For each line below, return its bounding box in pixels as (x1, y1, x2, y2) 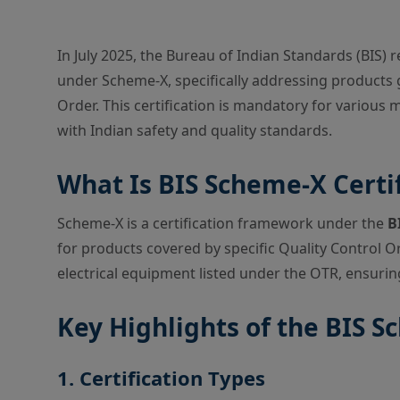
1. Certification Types (57, 364, 265, 391)
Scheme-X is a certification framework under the (57, 213, 387, 233)
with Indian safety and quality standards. (57, 121, 332, 140)
